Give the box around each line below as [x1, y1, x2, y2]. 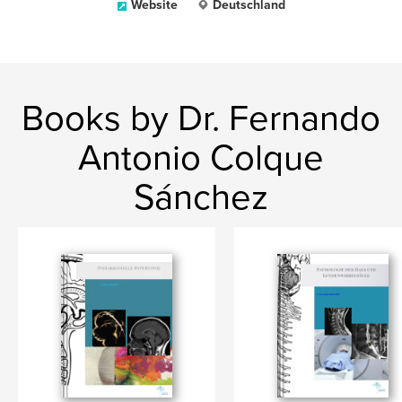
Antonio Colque [78, 136, 324, 179]
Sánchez [134, 176, 268, 219]
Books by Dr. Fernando [22, 97, 380, 140]
